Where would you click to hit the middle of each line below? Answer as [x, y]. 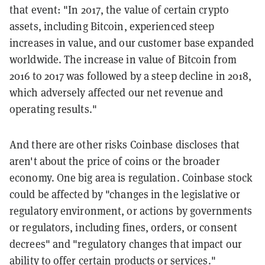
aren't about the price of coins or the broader [115, 161]
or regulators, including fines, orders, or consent [124, 227]
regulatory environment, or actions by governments [131, 211]
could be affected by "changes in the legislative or [125, 194]
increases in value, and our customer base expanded [132, 43]
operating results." [53, 109]
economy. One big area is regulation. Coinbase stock [131, 177]
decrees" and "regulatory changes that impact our [126, 244]
